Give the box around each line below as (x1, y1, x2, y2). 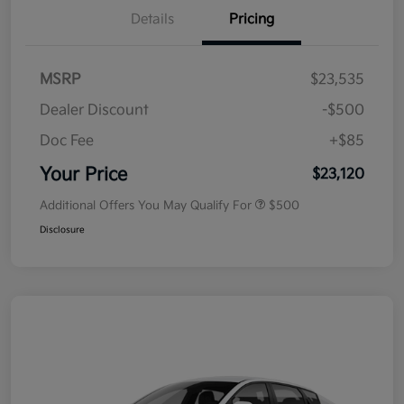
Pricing (229, 11, 274, 29)
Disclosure (40, 225, 85, 236)
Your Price (40, 164, 127, 187)
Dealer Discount (40, 102, 149, 120)
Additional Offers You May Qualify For (40, 198, 252, 214)
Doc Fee (40, 133, 94, 151)
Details (131, 11, 174, 29)
